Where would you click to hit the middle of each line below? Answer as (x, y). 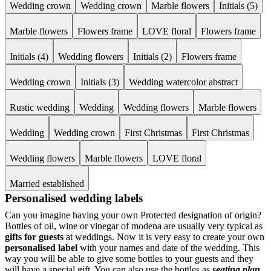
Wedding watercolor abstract (183, 82)
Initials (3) (100, 82)
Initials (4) (29, 57)
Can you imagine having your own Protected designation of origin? (133, 215)
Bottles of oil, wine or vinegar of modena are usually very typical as (134, 226)
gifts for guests (34, 237)
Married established (47, 184)
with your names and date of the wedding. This (168, 248)
